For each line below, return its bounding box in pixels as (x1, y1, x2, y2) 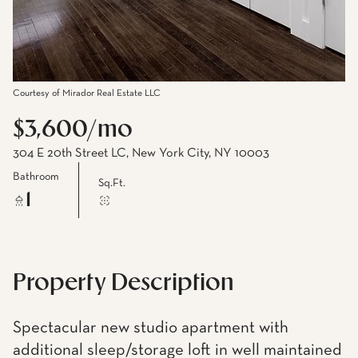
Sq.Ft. (98, 177, 125, 189)
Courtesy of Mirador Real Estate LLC (13, 89, 161, 98)
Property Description (13, 272, 234, 294)
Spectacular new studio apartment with (13, 320, 288, 336)
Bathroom (13, 170, 59, 182)
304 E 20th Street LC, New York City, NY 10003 (13, 147, 269, 160)
